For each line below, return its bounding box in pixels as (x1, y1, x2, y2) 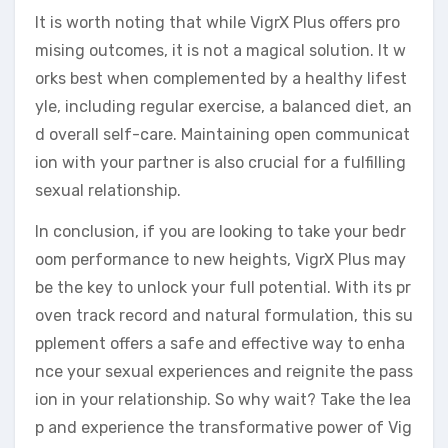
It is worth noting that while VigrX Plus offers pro (35, 12, 400, 32)
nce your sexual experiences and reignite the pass (35, 361, 413, 381)
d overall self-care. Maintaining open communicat (35, 124, 410, 144)
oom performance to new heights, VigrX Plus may (35, 249, 406, 269)
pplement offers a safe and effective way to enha (35, 333, 405, 353)
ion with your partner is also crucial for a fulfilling (35, 152, 406, 172)
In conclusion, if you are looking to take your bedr (35, 221, 406, 241)
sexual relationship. (35, 180, 181, 200)
